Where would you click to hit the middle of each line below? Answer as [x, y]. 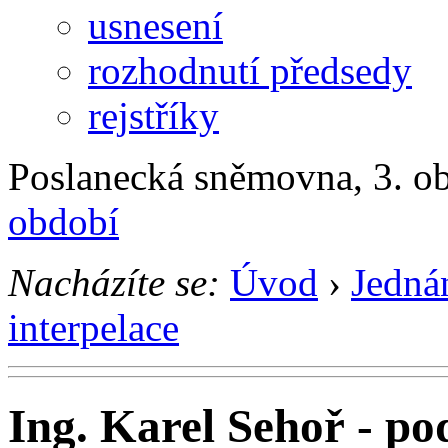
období [63, 221]
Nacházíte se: [114, 282]
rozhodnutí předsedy [250, 70]
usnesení [155, 25]
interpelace [93, 327]
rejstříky [153, 115]
